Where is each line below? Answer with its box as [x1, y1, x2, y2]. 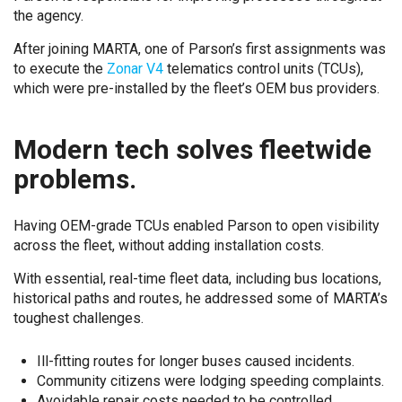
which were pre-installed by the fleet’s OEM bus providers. [13, 80, 380, 97]
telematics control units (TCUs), [163, 60, 363, 77]
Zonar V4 [107, 60, 163, 77]
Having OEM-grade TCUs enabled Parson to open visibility [13, 217, 380, 234]
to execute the [13, 60, 107, 77]
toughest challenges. [13, 310, 144, 327]
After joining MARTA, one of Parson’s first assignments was [13, 40, 386, 57]
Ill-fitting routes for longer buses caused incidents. [36, 352, 354, 370]
